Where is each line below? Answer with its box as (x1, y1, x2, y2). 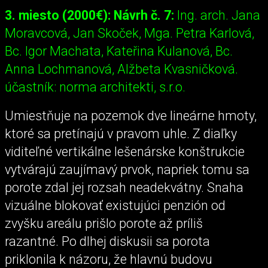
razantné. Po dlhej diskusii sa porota (5, 233, 210, 249)
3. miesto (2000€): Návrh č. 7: (5, 8, 174, 23)
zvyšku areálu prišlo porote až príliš (5, 215, 203, 231)
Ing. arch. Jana (174, 8, 260, 23)
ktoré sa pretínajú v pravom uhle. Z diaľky (5, 126, 237, 141)
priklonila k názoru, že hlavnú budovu (5, 251, 212, 267)
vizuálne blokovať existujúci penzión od (5, 197, 226, 213)
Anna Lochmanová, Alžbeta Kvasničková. (5, 62, 238, 77)
